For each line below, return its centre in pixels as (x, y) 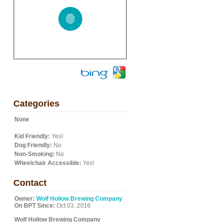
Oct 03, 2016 (73, 206)
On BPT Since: (35, 206)
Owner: (25, 199)
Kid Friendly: (32, 136)
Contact (30, 183)
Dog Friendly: (33, 145)
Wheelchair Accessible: (48, 163)
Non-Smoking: (34, 154)
